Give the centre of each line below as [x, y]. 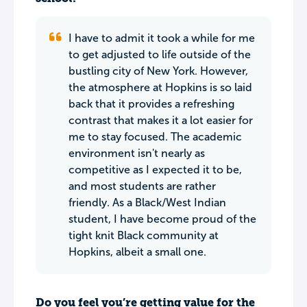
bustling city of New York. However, [158, 71]
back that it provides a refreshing [151, 104]
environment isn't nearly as [137, 153]
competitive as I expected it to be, [155, 170]
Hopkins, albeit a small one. [137, 252]
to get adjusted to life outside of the [160, 54]
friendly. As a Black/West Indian [147, 202]
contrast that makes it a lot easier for [161, 120]
